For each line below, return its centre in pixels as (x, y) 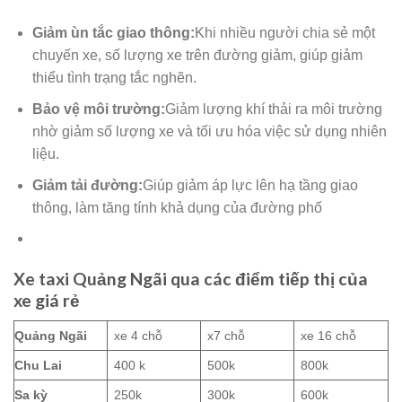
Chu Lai (38, 365)
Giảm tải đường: (87, 185)
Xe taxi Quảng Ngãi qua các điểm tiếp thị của (191, 278)
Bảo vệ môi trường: (98, 109)
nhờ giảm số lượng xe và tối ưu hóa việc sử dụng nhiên (209, 131)
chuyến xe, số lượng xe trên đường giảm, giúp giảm (197, 56)
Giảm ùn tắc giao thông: (113, 33)
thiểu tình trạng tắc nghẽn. (116, 78)
